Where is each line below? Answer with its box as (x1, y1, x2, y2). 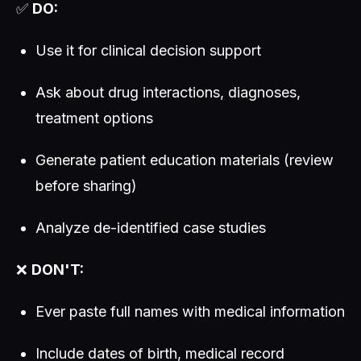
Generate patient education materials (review (35, 151, 334, 168)
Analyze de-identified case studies (35, 219, 266, 236)
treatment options (35, 110, 153, 127)
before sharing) (35, 177, 137, 194)
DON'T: (31, 261, 84, 278)
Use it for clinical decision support (35, 42, 261, 59)
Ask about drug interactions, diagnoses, (35, 84, 301, 101)
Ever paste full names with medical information (35, 303, 345, 320)
